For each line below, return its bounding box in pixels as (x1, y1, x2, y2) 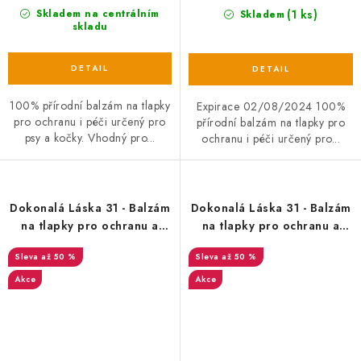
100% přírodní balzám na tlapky (10, 98, 170, 114)
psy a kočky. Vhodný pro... (24, 130, 156, 147)
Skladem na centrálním (32, 6, 160, 22)
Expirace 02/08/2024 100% (197, 98, 345, 115)
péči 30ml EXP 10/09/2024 (10, 235, 169, 252)
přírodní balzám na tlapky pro (196, 114, 346, 131)
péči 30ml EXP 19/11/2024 (193, 235, 348, 252)
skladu (72, 19, 108, 35)
